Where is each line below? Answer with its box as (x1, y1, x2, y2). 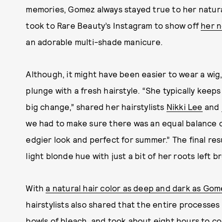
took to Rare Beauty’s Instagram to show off (26, 20, 201, 30)
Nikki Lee (166, 102, 203, 111)
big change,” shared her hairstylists (26, 102, 166, 111)
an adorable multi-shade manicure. (26, 37, 163, 47)
